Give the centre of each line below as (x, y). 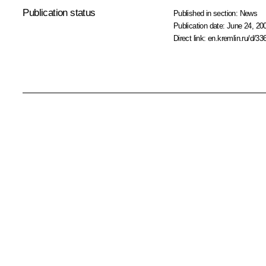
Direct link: (191, 39)
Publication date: (200, 26)
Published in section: (206, 14)
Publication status (59, 13)
